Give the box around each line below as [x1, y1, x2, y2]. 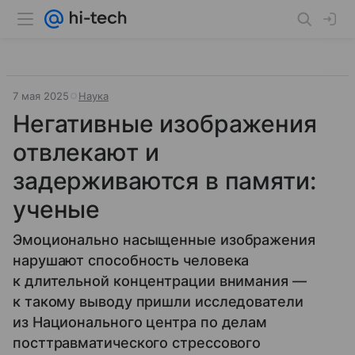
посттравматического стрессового [13, 334, 261, 351]
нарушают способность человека [13, 252, 250, 269]
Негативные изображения [13, 109, 317, 138]
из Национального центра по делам [13, 314, 268, 330]
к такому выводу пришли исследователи [13, 293, 303, 310]
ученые [13, 195, 101, 223]
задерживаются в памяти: [13, 166, 316, 195]
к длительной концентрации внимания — [13, 273, 307, 289]
